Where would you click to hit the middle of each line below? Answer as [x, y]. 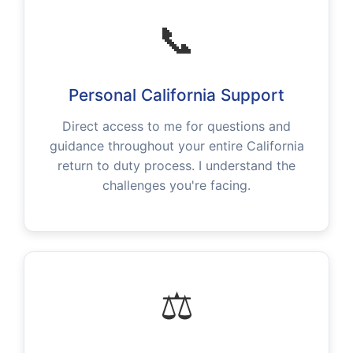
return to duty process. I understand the [176, 166]
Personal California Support [176, 95]
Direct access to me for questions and [176, 126]
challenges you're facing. [176, 186]
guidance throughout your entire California [176, 146]
